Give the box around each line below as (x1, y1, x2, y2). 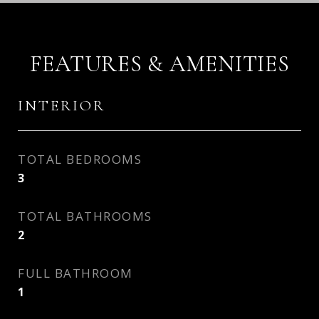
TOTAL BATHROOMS (18, 208, 152, 224)
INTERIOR (18, 97, 105, 115)
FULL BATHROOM (18, 265, 133, 281)
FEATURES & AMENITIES (29, 50, 290, 78)
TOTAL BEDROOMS (18, 151, 142, 167)
